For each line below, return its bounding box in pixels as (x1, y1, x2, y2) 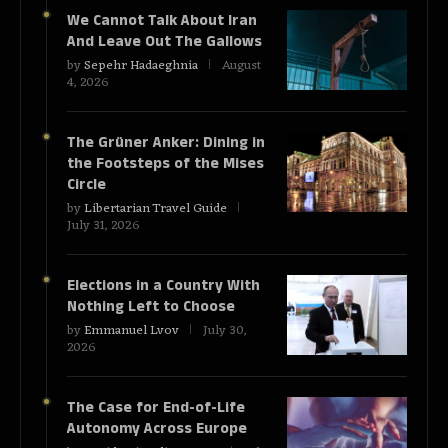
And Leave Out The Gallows (67, 31, 262, 53)
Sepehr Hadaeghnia (84, 54, 198, 78)
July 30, (203, 319, 247, 343)
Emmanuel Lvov (84, 319, 179, 343)
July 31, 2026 (67, 214, 140, 238)
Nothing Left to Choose (67, 296, 235, 318)
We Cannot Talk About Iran (67, 10, 257, 32)
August (222, 54, 261, 78)
